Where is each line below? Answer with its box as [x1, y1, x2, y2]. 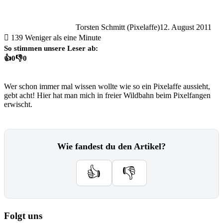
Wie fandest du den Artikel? [57, 141, 166, 151]
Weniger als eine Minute [25, 33, 101, 42]
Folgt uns [4, 210, 42, 221]
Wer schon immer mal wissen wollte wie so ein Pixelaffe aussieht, [4, 82, 210, 91]
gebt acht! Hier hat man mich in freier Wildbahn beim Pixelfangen [4, 91, 211, 100]
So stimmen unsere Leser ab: [4, 43, 98, 52]
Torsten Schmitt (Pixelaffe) [76, 22, 160, 31]
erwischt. [4, 100, 32, 109]
